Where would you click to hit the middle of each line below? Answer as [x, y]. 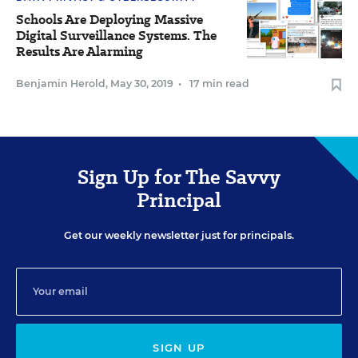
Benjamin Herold [61, 83]
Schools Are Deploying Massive [109, 19]
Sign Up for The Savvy [179, 177]
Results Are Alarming [80, 51]
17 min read [219, 83]
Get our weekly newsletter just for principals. [179, 235]
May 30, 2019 [142, 83]
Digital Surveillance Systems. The [116, 35]
